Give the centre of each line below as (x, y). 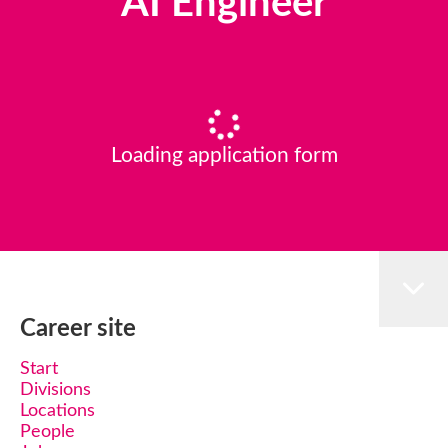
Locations (57, 411)
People (47, 432)
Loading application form (224, 155)
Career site (78, 329)
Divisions (55, 390)
